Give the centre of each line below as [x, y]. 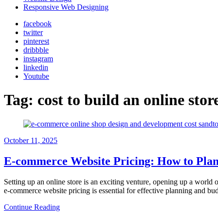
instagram [38, 59]
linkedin [36, 67]
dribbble [36, 50]
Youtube [36, 76]
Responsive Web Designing [66, 7]
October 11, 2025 [31, 140]
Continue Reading [32, 207]
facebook [37, 24]
